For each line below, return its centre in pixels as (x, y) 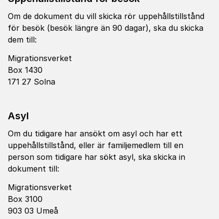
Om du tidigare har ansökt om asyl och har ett (95, 133)
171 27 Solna (32, 82)
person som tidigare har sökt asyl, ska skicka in (97, 157)
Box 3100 (25, 199)
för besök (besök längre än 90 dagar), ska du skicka (106, 28)
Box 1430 (25, 70)
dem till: (22, 40)
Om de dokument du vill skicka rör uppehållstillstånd (106, 16)
